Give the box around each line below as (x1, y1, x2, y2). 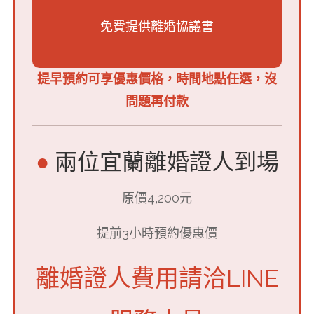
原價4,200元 (122, 190, 192, 205)
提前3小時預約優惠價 (97, 225, 217, 240)
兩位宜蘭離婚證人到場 (48, 149, 279, 176)
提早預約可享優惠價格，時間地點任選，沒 (37, 71, 277, 87)
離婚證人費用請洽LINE (36, 264, 278, 292)
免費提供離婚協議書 (100, 19, 214, 34)
